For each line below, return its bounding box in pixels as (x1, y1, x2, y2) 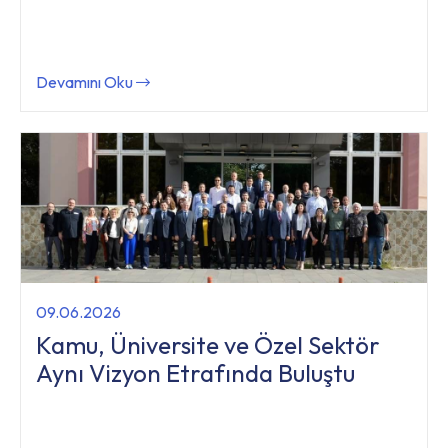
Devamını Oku (36, 71, 136, 92)
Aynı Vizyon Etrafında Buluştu (36, 357, 355, 388)
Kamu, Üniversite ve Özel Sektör (36, 329, 380, 360)
